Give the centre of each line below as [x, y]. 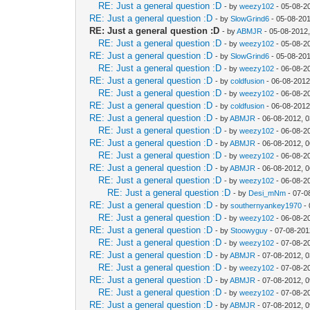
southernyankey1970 [266, 205]
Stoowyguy [249, 230]
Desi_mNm [267, 193]
